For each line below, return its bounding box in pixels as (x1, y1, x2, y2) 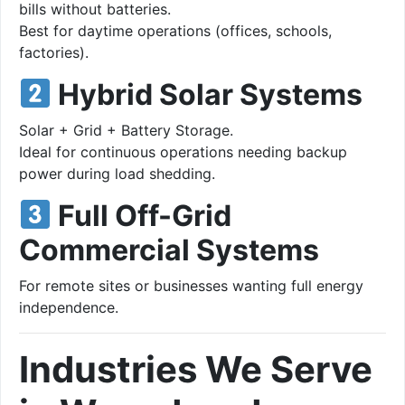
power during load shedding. (19, 164, 215, 183)
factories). (19, 42, 89, 61)
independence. (19, 297, 118, 316)
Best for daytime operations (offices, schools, (19, 21, 332, 40)
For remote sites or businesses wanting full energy (19, 276, 363, 295)
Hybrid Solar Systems (52, 76, 363, 112)
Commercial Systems (19, 231, 319, 268)
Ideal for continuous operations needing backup (19, 142, 347, 161)
